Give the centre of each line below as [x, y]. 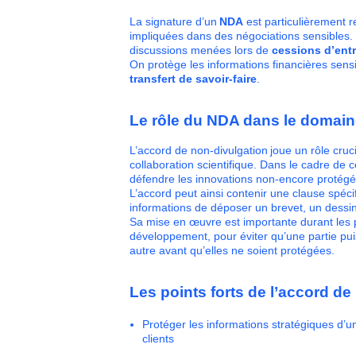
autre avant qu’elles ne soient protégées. [232, 250]
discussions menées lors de [200, 50]
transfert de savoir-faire [193, 79]
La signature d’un [174, 21]
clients [159, 339]
